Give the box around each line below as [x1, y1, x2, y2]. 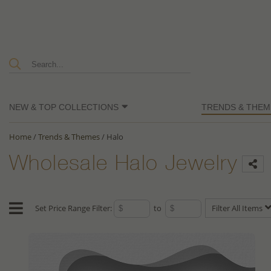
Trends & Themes [38, 131, 100, 143]
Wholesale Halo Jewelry [9, 155, 238, 177]
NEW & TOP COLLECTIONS [9, 102, 119, 113]
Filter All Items [212, 203, 264, 214]
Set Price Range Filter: [35, 203, 114, 214]
